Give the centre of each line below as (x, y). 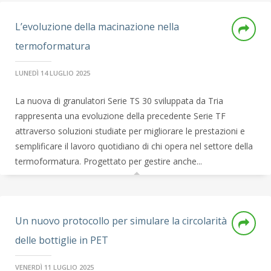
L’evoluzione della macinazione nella (97, 27)
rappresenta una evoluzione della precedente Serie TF (120, 116)
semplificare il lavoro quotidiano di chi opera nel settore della (134, 146)
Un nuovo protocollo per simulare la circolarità (121, 221)
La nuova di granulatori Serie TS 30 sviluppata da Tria (119, 101)
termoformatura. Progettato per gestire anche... (109, 161)
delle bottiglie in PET (62, 240)
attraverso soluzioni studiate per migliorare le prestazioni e (130, 131)
